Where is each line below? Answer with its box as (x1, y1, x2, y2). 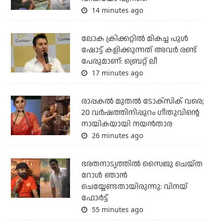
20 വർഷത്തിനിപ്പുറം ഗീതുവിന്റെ (81, 107, 199, 119)
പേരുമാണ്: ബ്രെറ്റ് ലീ (81, 56, 157, 68)
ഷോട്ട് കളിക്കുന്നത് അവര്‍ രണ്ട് (81, 44, 197, 56)
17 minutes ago (89, 68, 143, 78)
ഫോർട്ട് (81, 192, 108, 204)
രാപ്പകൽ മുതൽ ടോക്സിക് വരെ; (81, 96, 204, 108)
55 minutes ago (89, 205, 143, 215)
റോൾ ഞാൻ (81, 170, 127, 182)
